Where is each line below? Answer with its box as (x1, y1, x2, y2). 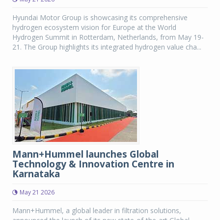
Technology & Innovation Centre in (12, 158, 174, 170)
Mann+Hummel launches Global (12, 148, 159, 161)
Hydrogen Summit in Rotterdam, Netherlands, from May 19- (12, 32, 204, 42)
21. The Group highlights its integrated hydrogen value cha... (12, 42, 201, 52)
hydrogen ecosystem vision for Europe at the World (12, 23, 176, 32)
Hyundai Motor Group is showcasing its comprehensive (12, 13, 188, 22)
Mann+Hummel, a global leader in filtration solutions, (12, 206, 181, 215)
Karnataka (12, 167, 60, 180)
